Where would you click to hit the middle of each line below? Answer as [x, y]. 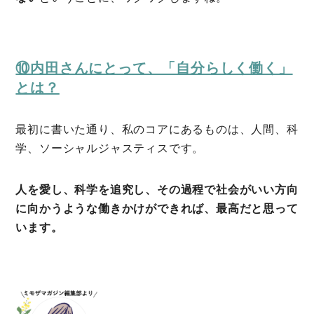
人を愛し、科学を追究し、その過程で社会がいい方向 [157, 190]
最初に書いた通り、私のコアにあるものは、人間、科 [157, 130]
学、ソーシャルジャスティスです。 [110, 149]
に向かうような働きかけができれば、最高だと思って [157, 209]
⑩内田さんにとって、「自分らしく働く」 [154, 68]
